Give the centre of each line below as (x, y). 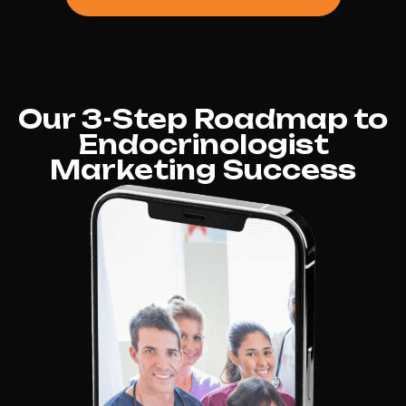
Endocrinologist (203, 145)
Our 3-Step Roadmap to (203, 120)
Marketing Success (203, 170)
